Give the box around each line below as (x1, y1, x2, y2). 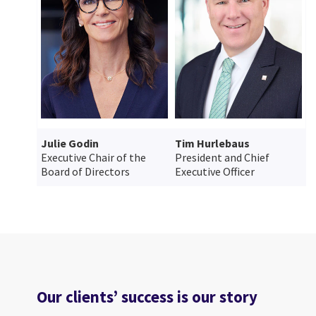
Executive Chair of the (41, 150, 146, 165)
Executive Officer (175, 164, 255, 179)
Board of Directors (41, 164, 130, 179)
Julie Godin (41, 136, 99, 151)
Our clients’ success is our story (37, 287, 257, 308)
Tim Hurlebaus (175, 136, 250, 151)
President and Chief (175, 150, 269, 165)
